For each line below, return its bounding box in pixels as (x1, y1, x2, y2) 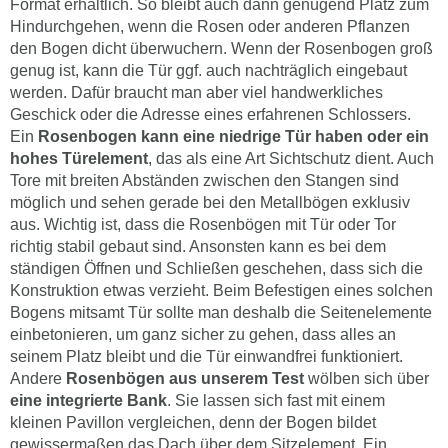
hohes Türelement (10, 149, 148, 167)
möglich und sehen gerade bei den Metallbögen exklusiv (10, 193, 410, 211)
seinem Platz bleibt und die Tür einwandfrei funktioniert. (10, 347, 403, 365)
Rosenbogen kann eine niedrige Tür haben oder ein (38, 127, 429, 145)
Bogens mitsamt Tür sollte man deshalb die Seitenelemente (10, 303, 432, 321)
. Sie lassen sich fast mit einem (167, 391, 385, 409)
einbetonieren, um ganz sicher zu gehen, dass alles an (10, 325, 396, 343)
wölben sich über (304, 369, 429, 387)
